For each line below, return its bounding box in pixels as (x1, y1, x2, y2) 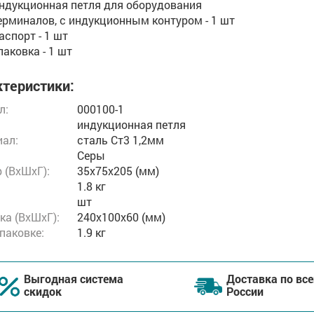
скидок (23, 283, 62, 299)
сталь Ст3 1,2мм (77, 132, 164, 147)
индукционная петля (77, 116, 186, 132)
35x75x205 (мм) (77, 163, 159, 178)
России (226, 283, 264, 299)
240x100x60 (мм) (77, 209, 165, 224)
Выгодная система (23, 271, 123, 286)
